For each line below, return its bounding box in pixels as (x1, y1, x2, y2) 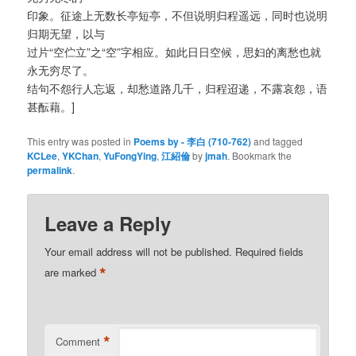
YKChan (62, 149, 99, 164)
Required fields (235, 244, 304, 260)
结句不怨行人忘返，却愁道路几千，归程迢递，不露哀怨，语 (27, 79, 328, 96)
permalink (27, 163, 73, 178)
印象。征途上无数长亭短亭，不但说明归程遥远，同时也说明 (27, 6, 328, 23)
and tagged (251, 134, 304, 149)
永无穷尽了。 (27, 61, 95, 78)
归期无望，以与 (27, 25, 106, 41)
